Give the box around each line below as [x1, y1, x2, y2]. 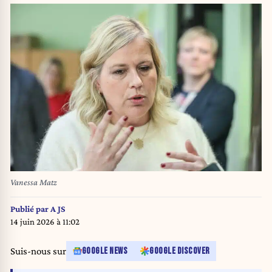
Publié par [10, 203, 50, 214]
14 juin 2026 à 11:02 [10, 216, 80, 226]
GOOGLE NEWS [81, 246, 127, 257]
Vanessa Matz [10, 177, 57, 188]
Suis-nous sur [10, 245, 66, 257]
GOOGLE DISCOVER [149, 246, 210, 257]
